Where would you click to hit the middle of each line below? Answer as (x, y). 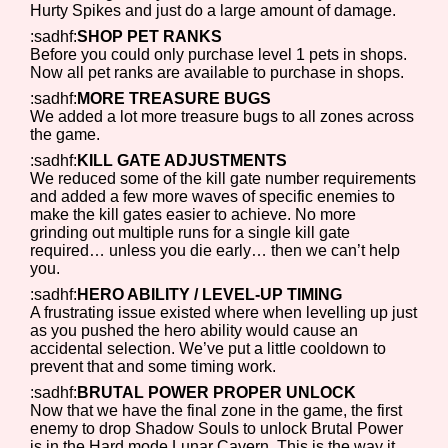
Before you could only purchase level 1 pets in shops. (219, 54)
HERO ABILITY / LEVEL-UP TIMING (210, 294)
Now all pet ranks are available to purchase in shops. (217, 72)
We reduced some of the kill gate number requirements (223, 178)
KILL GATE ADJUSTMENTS (182, 160)
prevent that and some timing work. (153, 366)
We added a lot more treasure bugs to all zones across (222, 116)
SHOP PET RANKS (150, 36)
